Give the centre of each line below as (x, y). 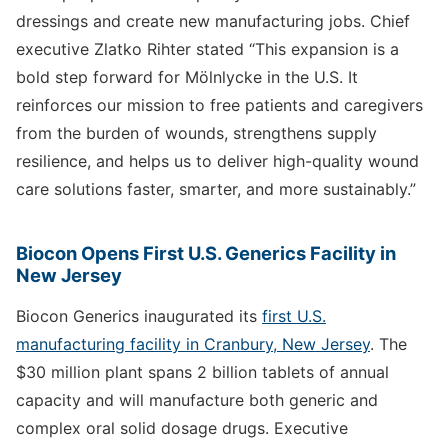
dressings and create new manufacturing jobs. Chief (213, 20)
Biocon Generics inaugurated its (139, 315)
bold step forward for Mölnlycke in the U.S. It (187, 76)
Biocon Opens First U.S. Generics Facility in (206, 252)
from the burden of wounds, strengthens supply (196, 132)
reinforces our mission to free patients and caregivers (219, 104)
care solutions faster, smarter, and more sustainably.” (216, 188)
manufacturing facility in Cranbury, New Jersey (193, 343)
